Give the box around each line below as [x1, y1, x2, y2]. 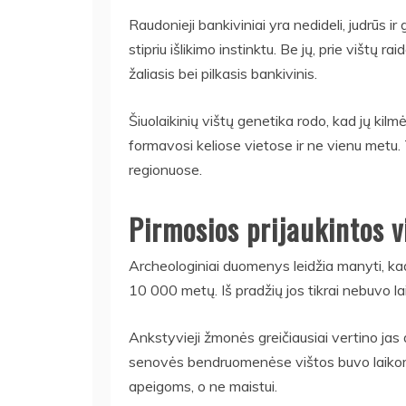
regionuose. [129, 160, 202, 179]
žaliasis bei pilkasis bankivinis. [129, 64, 317, 83]
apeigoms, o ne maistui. [129, 377, 277, 396]
